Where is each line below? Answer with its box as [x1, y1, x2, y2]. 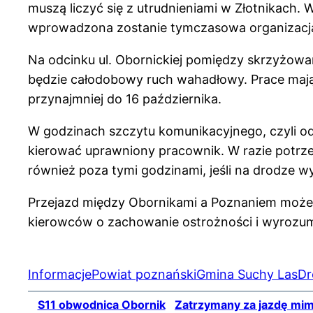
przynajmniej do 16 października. [28, 91, 221, 106]
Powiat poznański [92, 266, 196, 282]
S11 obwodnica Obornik [37, 297, 166, 312]
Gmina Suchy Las [196, 266, 298, 282]
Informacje [28, 266, 92, 282]
